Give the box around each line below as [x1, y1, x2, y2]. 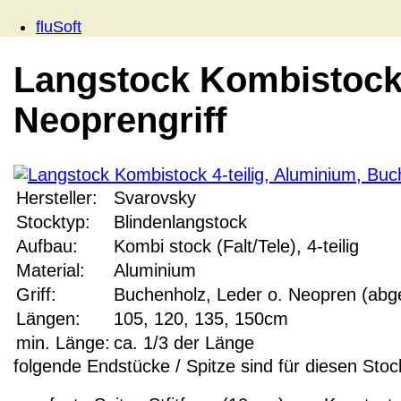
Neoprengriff [13, 100, 226, 141]
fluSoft [36, 17, 81, 36]
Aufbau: [16, 236, 78, 257]
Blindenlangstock [114, 212, 247, 233]
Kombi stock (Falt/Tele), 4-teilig [114, 236, 359, 257]
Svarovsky [114, 188, 196, 209]
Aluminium [114, 260, 196, 281]
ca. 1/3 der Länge [114, 333, 254, 354]
